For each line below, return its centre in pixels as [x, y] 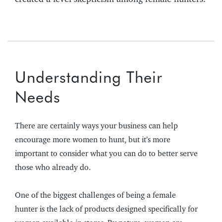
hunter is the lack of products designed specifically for [106, 209]
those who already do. [53, 167]
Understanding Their [89, 77]
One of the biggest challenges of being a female [95, 195]
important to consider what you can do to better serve [106, 154]
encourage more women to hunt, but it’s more [93, 140]
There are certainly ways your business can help [96, 126]
